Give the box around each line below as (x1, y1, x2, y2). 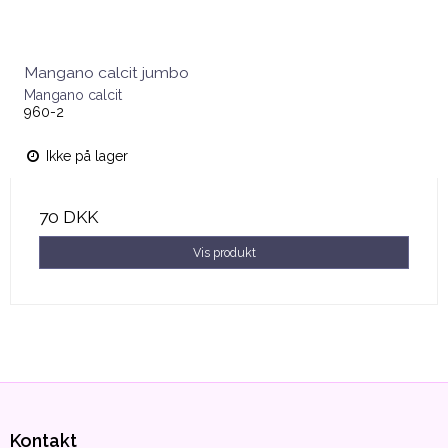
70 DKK (39, 207, 98, 228)
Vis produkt (192, 244, 256, 260)
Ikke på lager (42, 148, 128, 165)
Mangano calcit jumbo (24, 63, 189, 83)
